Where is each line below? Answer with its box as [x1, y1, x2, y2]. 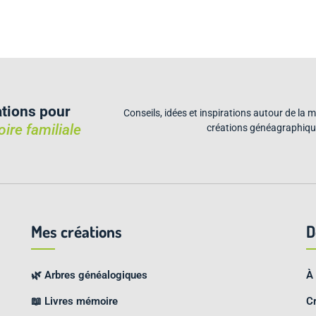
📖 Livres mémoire [31, 295, 118, 308]
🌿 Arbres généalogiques [31, 269, 147, 281]
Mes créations [31, 221, 122, 241]
